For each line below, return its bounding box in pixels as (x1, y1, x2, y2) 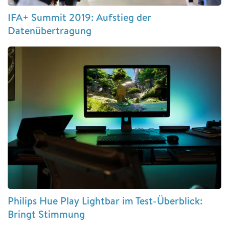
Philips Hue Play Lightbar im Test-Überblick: (8, 193, 202, 208)
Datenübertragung (8, 24, 91, 38)
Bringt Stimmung (8, 207, 85, 221)
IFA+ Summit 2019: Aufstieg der (8, 10, 151, 25)
